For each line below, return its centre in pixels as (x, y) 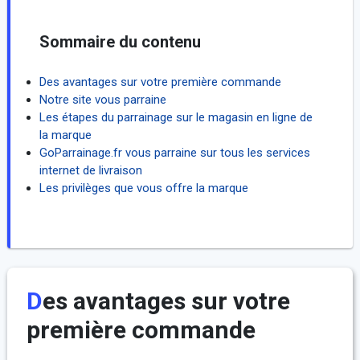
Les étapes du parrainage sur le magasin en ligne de (176, 118)
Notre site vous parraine (102, 100)
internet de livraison (90, 171)
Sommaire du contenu (120, 42)
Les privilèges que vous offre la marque (143, 188)
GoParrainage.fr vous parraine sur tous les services (174, 153)
